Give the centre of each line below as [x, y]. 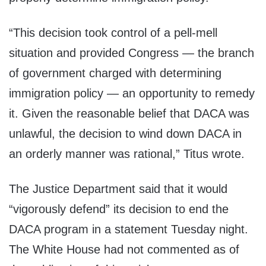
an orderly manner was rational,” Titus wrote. [127, 154]
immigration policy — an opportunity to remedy [132, 94]
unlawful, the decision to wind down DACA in [125, 134]
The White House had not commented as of [124, 250]
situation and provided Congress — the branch [132, 53]
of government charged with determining [115, 73]
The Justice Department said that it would [118, 189]
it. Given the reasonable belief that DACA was [129, 114]
